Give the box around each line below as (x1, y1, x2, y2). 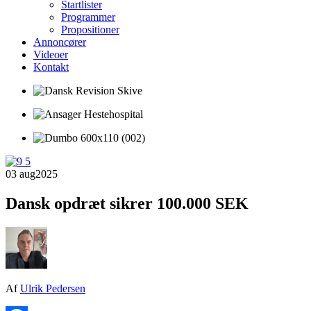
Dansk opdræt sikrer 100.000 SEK (6, 194, 249, 212)
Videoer (33, 49, 68, 60)
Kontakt (33, 61, 69, 73)
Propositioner (61, 24, 119, 35)
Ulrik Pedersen (20, 282, 85, 294)
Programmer (61, 11, 115, 23)
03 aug (6, 168, 35, 180)
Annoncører (33, 36, 86, 48)
